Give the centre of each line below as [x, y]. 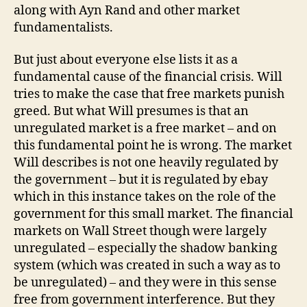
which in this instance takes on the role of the [145, 197]
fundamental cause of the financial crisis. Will [148, 77]
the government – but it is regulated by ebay [141, 180]
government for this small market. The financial [153, 214]
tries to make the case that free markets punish [149, 95]
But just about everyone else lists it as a [126, 60]
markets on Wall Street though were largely [140, 232]
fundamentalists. [63, 27]
